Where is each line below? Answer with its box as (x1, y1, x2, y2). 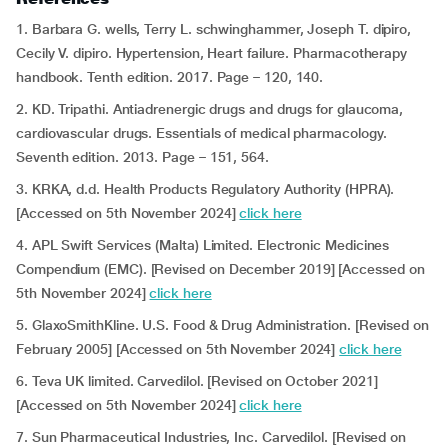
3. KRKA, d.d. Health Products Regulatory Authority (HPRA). (16, 181, 395, 197)
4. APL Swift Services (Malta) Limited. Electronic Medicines (16, 237, 390, 253)
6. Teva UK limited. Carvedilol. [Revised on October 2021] (16, 373, 378, 389)
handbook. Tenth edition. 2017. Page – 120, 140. (16, 69, 324, 85)
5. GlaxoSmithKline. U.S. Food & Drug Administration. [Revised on (16, 317, 429, 333)
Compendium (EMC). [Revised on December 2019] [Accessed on (16, 261, 425, 277)
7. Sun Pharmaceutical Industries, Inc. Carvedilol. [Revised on (16, 429, 407, 445)
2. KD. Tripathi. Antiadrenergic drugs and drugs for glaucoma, (16, 101, 404, 117)
